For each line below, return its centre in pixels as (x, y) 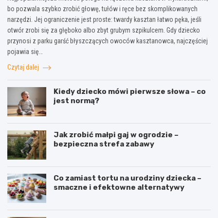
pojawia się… (25, 52)
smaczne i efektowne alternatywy (119, 188)
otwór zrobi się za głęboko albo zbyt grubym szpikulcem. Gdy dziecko (104, 30)
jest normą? (76, 101)
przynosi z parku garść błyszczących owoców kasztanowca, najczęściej (108, 41)
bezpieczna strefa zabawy (104, 144)
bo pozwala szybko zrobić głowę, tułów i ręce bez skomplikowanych (102, 9)
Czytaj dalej (24, 67)
